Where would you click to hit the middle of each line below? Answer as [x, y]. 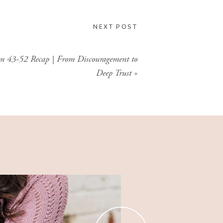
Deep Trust [114, 73]
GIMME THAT [106, 16]
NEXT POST [115, 27]
